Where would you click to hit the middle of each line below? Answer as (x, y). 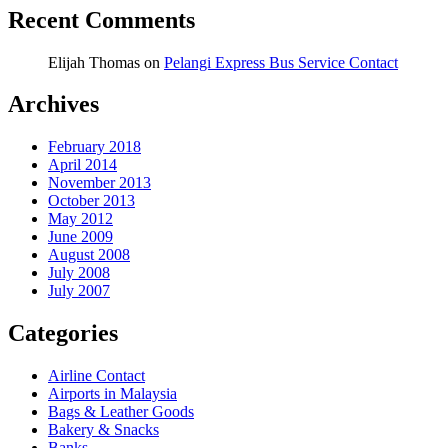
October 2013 (91, 201)
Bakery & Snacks (103, 430)
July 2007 (79, 291)
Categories (63, 333)
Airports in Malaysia (112, 394)
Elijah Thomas (94, 62)
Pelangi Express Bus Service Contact (281, 62)
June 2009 (80, 237)
